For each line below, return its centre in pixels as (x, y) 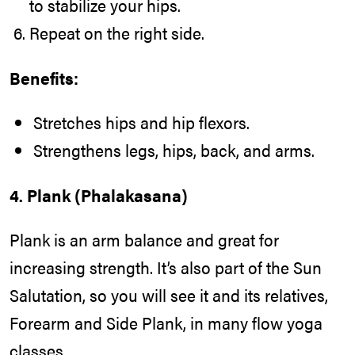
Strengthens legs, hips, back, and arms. (174, 150)
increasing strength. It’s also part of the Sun (166, 267)
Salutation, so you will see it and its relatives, (169, 295)
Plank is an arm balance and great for (144, 240)
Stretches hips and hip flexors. (141, 122)
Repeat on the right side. (117, 33)
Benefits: (44, 77)
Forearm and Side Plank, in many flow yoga (166, 323)
